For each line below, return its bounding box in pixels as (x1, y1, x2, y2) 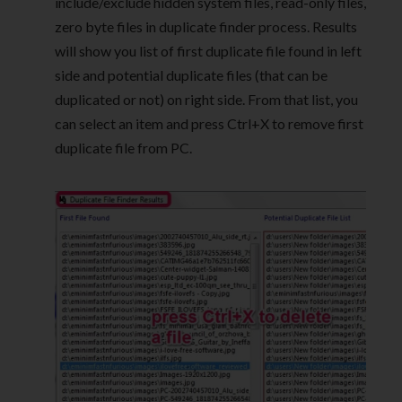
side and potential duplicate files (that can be (55, 66, 328, 84)
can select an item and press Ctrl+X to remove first (55, 115, 363, 133)
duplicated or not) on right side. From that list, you (55, 91, 358, 109)
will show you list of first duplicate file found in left (55, 42, 362, 60)
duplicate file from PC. (55, 139, 192, 157)
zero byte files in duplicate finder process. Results (55, 18, 357, 36)
